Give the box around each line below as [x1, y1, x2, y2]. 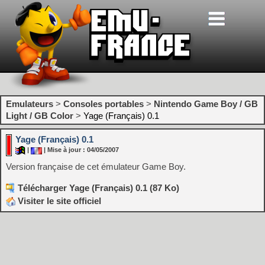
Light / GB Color [6, 111, 73, 121]
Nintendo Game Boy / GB [154, 99, 258, 109]
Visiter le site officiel [15, 196, 101, 206]
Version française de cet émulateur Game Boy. [6, 161, 186, 172]
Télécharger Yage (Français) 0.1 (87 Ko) [18, 183, 179, 193]
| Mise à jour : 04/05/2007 [42, 146, 119, 154]
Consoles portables [63, 99, 144, 109]
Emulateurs [6, 99, 53, 109]
